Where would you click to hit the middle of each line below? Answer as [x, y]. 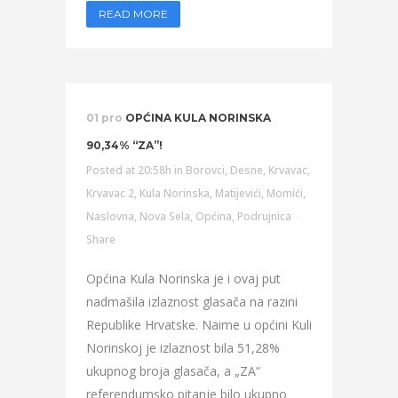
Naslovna [110, 216]
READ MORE [133, 14]
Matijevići [238, 193]
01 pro [104, 118]
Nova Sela [165, 216]
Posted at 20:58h [129, 170]
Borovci [205, 170]
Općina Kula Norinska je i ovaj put [183, 279]
